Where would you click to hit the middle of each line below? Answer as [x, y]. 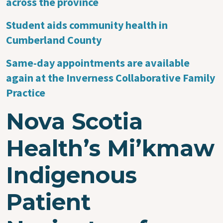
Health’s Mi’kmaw [110, 148]
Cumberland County [54, 40]
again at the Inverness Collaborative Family [111, 77]
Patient [48, 202]
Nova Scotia [74, 121]
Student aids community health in [87, 25]
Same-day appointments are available [98, 62]
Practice [26, 92]
